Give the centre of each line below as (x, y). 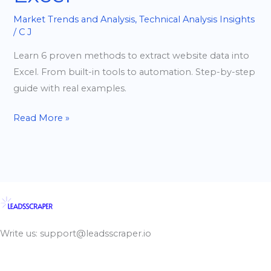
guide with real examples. (70, 89)
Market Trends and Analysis (74, 20)
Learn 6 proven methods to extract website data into (132, 56)
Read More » (42, 118)
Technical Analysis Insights (197, 20)
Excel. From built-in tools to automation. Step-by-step (135, 72)
